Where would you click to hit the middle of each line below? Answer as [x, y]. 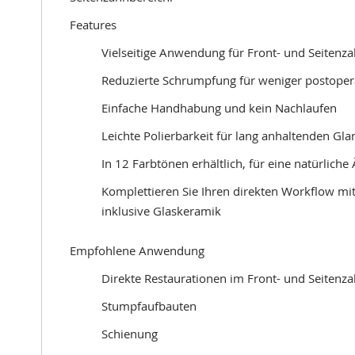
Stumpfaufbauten [149, 306]
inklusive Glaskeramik [161, 211]
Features [93, 25]
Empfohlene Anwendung [137, 250]
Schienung [130, 334]
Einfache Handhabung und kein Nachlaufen [219, 108]
